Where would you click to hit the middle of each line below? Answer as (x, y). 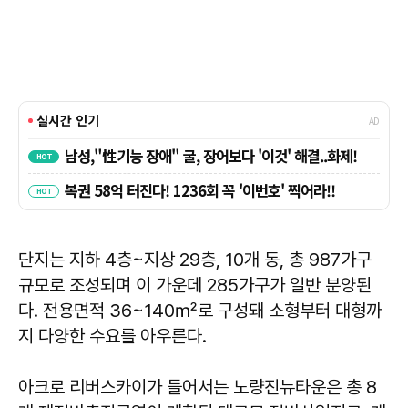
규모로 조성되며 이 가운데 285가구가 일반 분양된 (195, 286)
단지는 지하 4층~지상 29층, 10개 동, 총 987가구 (195, 260)
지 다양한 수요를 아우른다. (112, 337)
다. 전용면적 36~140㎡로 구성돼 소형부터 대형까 (200, 311)
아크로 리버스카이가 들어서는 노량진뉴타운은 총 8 (198, 388)
